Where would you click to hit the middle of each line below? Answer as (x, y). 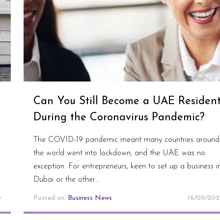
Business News (90, 198)
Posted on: (50, 198)
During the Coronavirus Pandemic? (119, 117)
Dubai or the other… (66, 179)
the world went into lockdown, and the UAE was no (119, 153)
